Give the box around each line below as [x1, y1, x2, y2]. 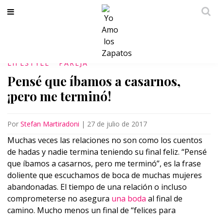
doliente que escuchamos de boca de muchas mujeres [7, 170, 202, 181]
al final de [146, 193, 182, 204]
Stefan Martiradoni [20, 119, 79, 128]
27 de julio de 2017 [87, 119, 147, 128]
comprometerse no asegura [7, 193, 111, 204]
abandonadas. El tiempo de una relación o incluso [7, 182, 187, 192]
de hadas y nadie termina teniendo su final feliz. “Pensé [7, 146, 207, 157]
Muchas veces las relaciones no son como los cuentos [7, 135, 202, 145]
